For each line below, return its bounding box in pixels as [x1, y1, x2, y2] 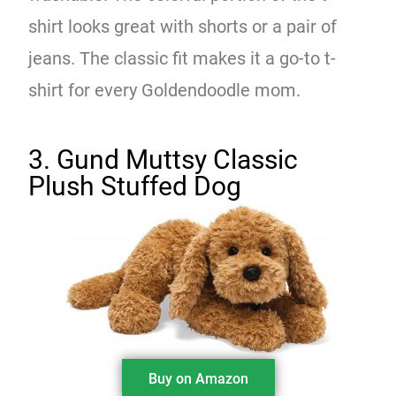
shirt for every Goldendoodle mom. [28, 79, 306, 101]
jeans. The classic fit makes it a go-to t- [28, 47, 337, 69]
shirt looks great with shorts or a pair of [28, 15, 338, 37]
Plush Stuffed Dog [28, 170, 242, 202]
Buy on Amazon [148, 369, 248, 387]
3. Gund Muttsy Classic [28, 143, 299, 175]
